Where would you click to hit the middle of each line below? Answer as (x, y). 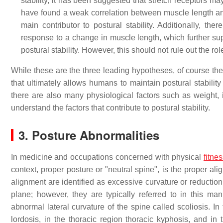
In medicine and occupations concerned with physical (107, 157)
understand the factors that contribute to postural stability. (111, 108)
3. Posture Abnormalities (89, 135)
